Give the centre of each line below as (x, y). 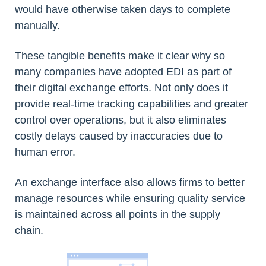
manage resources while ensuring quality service (130, 199)
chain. (29, 231)
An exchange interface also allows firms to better (130, 183)
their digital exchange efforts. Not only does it (121, 88)
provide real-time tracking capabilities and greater (132, 104)
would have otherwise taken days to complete (123, 10)
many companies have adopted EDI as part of (123, 72)
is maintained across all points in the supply (118, 215)
